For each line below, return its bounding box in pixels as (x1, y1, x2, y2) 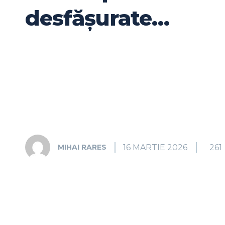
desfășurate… (25, 5, 169, 32)
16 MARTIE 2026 (123, 142, 187, 152)
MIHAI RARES (58, 143, 106, 152)
